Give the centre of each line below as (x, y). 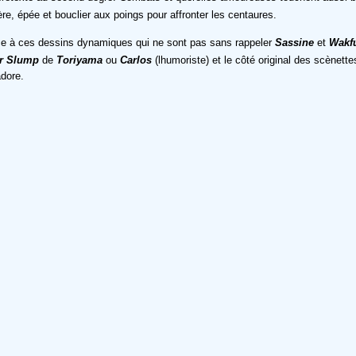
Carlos (136, 60)
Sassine (294, 42)
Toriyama (79, 60)
